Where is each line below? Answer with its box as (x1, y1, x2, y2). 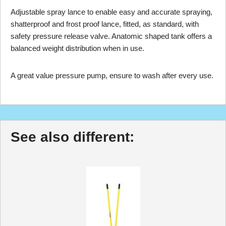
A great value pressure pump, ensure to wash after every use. (11, 71, 213, 80)
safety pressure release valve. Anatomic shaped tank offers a (11, 32, 212, 40)
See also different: (11, 129, 134, 145)
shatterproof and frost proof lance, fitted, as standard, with (11, 20, 199, 28)
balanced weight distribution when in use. (11, 44, 144, 52)
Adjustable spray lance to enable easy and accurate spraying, (11, 8, 212, 16)
